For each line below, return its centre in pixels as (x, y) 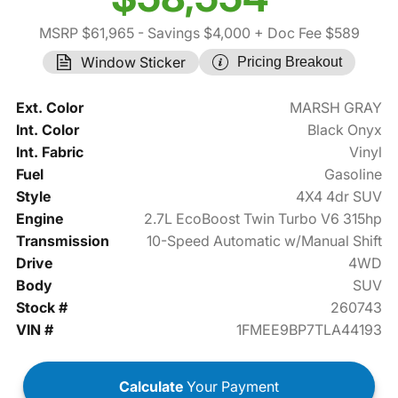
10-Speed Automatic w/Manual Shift (265, 241)
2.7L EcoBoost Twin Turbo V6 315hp (263, 219)
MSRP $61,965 (86, 33)
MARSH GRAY (336, 108)
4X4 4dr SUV (339, 197)
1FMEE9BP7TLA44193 (310, 330)
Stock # (41, 308)
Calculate (151, 387)
